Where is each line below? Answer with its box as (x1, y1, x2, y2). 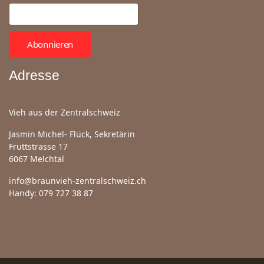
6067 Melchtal (9, 153, 64, 164)
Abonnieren (27, 38, 73, 50)
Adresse (9, 68, 60, 83)
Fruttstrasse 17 (9, 141, 68, 152)
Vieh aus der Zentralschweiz (9, 107, 120, 118)
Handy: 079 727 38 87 (9, 187, 93, 199)
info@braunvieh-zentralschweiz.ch (9, 175, 146, 186)
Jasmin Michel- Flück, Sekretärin (9, 128, 135, 140)
